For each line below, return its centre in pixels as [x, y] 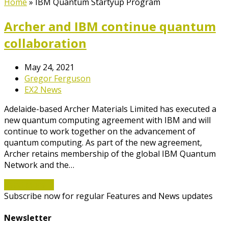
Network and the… [39, 165]
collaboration [45, 43]
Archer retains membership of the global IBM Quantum [110, 153]
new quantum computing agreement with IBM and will [107, 120]
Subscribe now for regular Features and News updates [108, 196]
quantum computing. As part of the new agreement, [103, 142]
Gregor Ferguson [58, 78]
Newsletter [28, 218]
